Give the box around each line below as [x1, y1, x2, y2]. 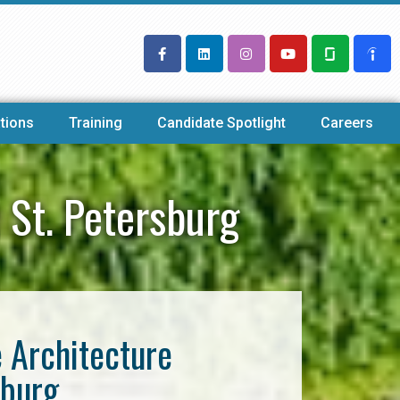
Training [68, 114, 122, 131]
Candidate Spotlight [157, 114, 287, 131]
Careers [321, 114, 374, 131]
